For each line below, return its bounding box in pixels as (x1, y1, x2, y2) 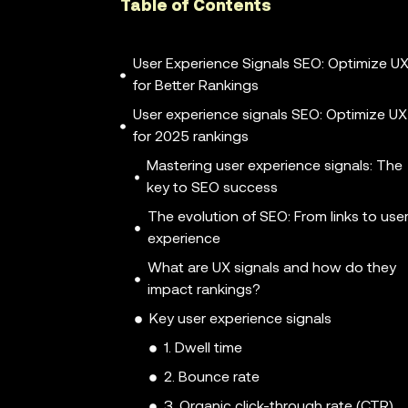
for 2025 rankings (132, 130, 249, 146)
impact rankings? (147, 283, 260, 299)
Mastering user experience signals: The (147, 159, 403, 175)
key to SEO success (147, 181, 279, 197)
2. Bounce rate (164, 371, 260, 386)
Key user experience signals (149, 312, 331, 328)
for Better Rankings (132, 79, 259, 95)
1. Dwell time (164, 342, 242, 357)
